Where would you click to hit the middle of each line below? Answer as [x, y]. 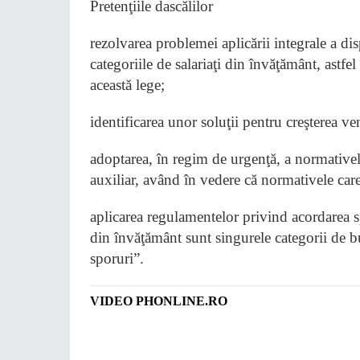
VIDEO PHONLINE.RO [159, 301]
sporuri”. [117, 258]
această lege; [127, 85]
